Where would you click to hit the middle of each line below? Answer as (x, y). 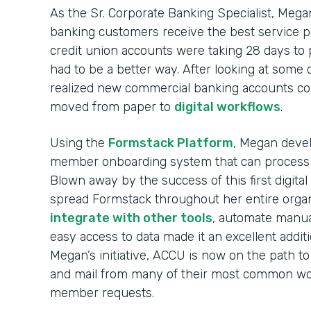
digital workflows (227, 107)
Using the (79, 143)
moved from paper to (112, 107)
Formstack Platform (171, 143)
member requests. (102, 293)
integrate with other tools (131, 218)
